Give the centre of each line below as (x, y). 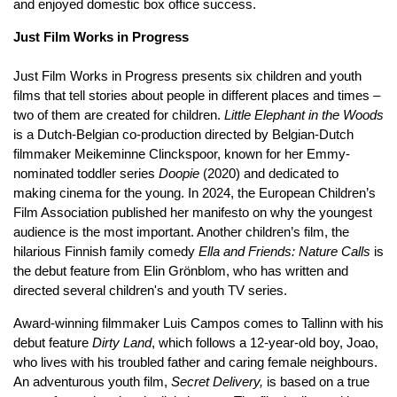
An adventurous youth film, (92, 381)
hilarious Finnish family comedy (106, 251)
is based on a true (316, 381)
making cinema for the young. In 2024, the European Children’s (195, 192)
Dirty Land (122, 342)
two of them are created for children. (119, 114)
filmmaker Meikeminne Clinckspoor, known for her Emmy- (182, 153)
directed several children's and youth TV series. (152, 290)
